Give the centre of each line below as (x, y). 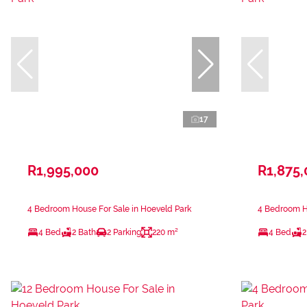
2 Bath (84, 232)
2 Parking (124, 232)
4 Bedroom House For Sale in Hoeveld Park (109, 209)
